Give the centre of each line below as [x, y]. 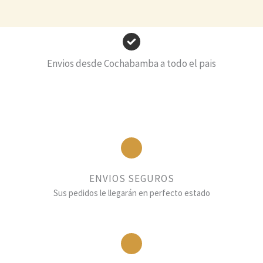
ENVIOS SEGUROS [131, 179]
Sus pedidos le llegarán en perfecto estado [131, 193]
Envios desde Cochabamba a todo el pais [131, 64]
